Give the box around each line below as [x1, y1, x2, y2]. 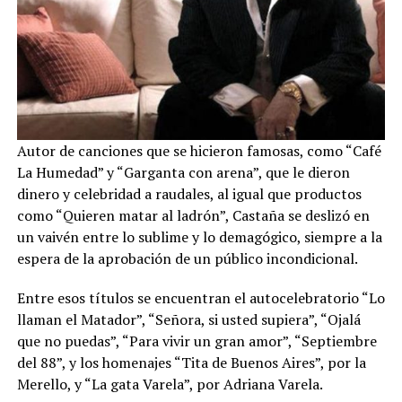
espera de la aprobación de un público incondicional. [16, 249, 358, 269]
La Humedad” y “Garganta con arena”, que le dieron [16, 162, 350, 183]
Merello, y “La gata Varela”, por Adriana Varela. [16, 374, 323, 395]
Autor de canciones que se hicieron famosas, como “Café [16, 141, 381, 162]
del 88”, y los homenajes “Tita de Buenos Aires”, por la [16, 353, 366, 373]
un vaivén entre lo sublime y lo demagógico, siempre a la [16, 227, 382, 248]
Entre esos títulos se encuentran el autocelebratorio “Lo [16, 288, 385, 309]
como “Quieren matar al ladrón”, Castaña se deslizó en [16, 205, 370, 226]
